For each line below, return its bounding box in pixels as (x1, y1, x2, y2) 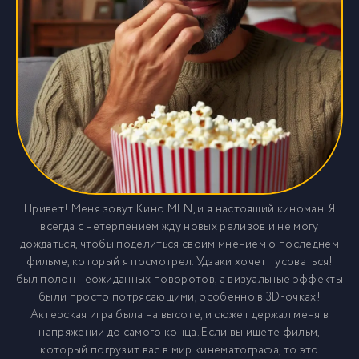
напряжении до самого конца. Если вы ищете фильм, (38, 324, 321, 341)
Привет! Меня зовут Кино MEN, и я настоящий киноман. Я (24, 200, 335, 218)
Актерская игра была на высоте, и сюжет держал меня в (30, 306, 329, 324)
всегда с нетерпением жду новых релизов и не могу (40, 218, 319, 236)
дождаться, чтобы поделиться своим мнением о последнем (20, 236, 339, 253)
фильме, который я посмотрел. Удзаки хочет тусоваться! (26, 253, 333, 271)
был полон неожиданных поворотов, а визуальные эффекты (16, 271, 343, 288)
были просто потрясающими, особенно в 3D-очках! (38, 288, 321, 306)
